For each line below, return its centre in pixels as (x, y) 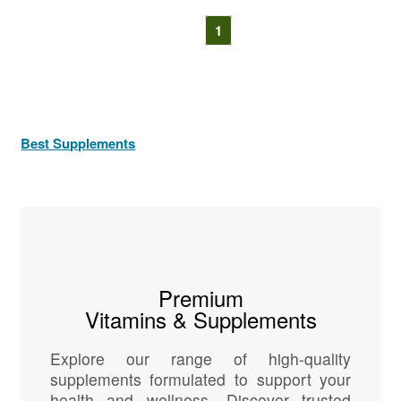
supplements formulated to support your (200, 380)
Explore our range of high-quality (200, 359)
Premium (200, 298)
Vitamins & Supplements (200, 320)
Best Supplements (78, 144)
